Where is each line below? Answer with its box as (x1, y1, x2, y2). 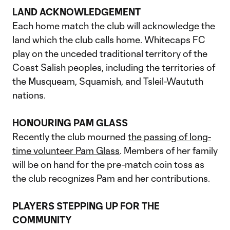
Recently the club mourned (12, 131, 128, 142)
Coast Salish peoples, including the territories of (12, 62, 215, 73)
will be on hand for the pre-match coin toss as (12, 159, 204, 170)
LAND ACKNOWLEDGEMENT (12, 6, 141, 17)
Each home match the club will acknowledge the (12, 20, 215, 31)
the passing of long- (128, 131, 211, 142)
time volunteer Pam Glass (12, 145, 120, 156)
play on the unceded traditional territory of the (12, 48, 207, 59)
